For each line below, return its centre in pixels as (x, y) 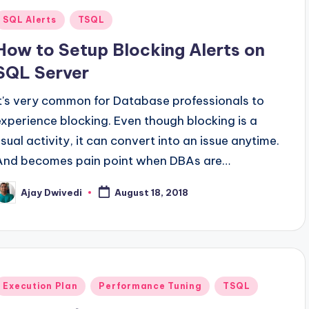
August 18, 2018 (152, 193)
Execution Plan (40, 286)
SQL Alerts (30, 20)
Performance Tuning (150, 286)
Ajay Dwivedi (52, 192)
